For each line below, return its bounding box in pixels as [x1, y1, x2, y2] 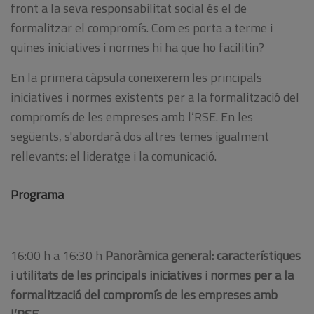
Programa [11, 185, 64, 205]
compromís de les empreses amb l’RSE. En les [11, 107, 253, 127]
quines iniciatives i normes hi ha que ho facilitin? [11, 38, 264, 57]
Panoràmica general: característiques [105, 246, 301, 266]
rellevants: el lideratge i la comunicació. [11, 146, 217, 166]
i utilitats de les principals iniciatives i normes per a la [11, 266, 294, 285]
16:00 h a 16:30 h [11, 246, 105, 266]
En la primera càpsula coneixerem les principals [11, 68, 262, 88]
